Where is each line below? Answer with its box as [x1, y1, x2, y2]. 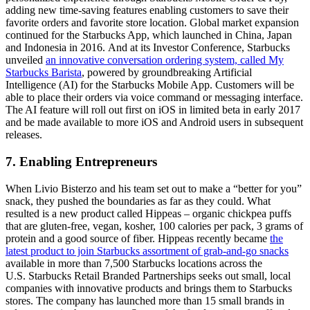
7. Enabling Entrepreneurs [6, 154, 157, 169]
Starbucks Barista [6, 66, 82, 79]
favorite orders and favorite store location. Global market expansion [6, 17, 299, 29]
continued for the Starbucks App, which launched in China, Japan [6, 29, 292, 42]
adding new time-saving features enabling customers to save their [6, 4, 289, 17]
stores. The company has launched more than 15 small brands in [6, 294, 284, 307]
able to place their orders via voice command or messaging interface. [6, 91, 303, 104]
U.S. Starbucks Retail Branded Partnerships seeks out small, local [6, 269, 291, 282]
